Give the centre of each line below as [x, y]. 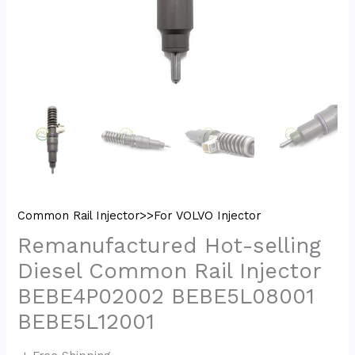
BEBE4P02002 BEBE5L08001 [166, 297]
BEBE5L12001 [86, 322]
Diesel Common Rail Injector [170, 271]
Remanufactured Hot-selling [170, 246]
